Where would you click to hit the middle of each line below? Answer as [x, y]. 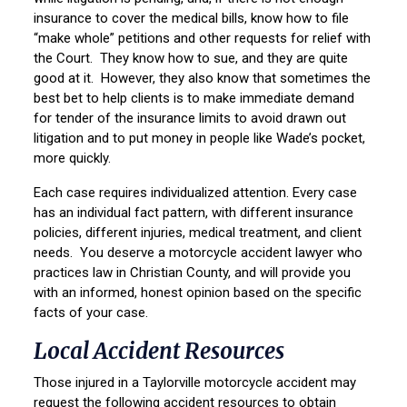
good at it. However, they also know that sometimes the [203, 79]
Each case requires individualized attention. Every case [196, 193]
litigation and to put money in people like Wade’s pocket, [200, 139]
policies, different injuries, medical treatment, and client [198, 233]
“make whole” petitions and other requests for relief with [203, 39]
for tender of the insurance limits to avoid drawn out [190, 119]
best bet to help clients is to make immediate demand [194, 99]
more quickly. [76, 159]
